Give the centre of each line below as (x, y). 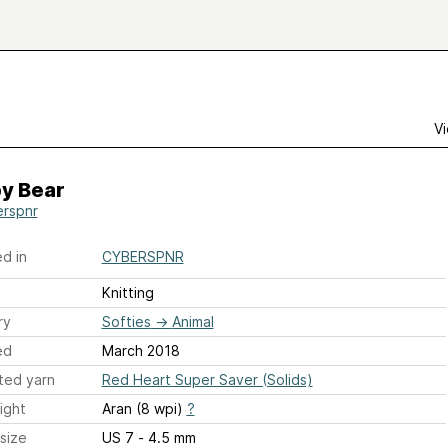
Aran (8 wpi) (144, 408)
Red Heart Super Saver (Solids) (207, 379)
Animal (192, 321)
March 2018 (140, 350)
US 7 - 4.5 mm (166, 437)
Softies (126, 321)
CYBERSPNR (142, 256)
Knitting (127, 292)
